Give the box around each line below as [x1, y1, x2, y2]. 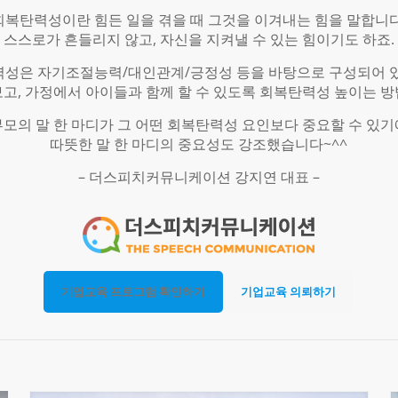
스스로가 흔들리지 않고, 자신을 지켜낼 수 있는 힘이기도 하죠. [3, 29, 394, 49]
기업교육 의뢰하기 [241, 283, 337, 299]
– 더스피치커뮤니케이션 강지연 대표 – [77, 167, 320, 187]
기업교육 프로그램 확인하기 [61, 283, 206, 299]
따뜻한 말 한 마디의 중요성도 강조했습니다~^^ [50, 134, 348, 154]
